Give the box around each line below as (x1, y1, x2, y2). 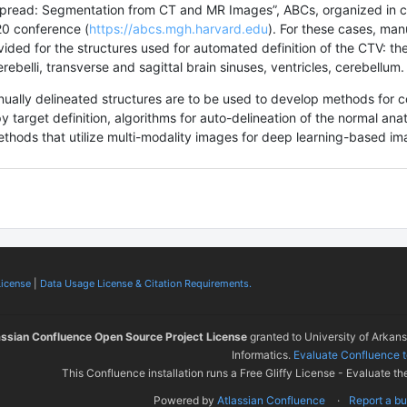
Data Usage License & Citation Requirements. (40, 277, 252, 290)
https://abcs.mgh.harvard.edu (89, 21, 268, 36)
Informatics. (232, 348, 293, 362)
